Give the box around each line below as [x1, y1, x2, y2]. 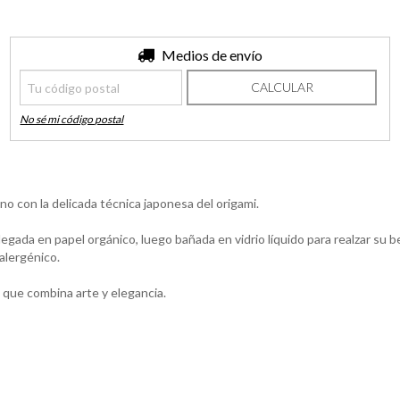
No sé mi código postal [20, 112, 124, 126]
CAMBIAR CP [304, 47, 374, 61]
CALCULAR [250, 79, 313, 95]
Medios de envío [161, 46, 262, 63]
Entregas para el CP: [20, 46, 134, 62]
